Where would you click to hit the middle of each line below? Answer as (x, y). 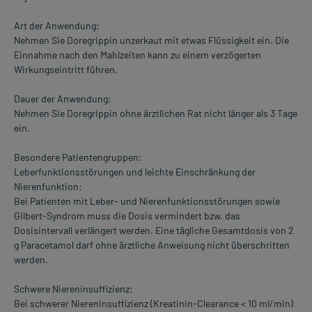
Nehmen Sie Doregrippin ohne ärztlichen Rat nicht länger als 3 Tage (156, 114)
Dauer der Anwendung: (63, 99)
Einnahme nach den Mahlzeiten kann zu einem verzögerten (138, 55)
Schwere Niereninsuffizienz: (73, 289)
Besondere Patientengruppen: (78, 157)
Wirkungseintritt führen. (66, 70)
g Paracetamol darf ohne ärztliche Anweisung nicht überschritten (152, 245)
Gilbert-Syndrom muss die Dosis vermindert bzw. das (127, 216)
